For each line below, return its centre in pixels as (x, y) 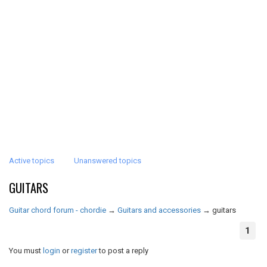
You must (26, 251)
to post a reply (123, 251)
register (84, 251)
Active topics (32, 161)
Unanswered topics (108, 161)
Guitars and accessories (159, 210)
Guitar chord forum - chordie (58, 210)
